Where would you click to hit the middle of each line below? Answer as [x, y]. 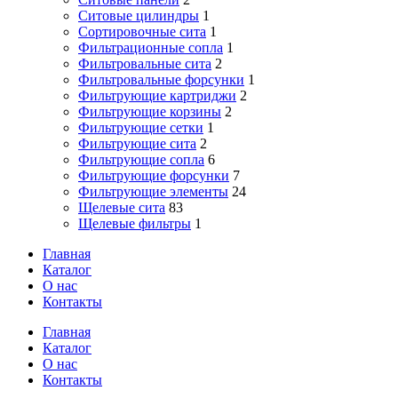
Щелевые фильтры [135, 224]
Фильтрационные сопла [151, 48]
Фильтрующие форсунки [154, 176]
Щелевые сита [122, 208]
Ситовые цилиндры [139, 16]
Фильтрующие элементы [153, 192]
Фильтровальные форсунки [161, 80]
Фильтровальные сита [145, 64]
